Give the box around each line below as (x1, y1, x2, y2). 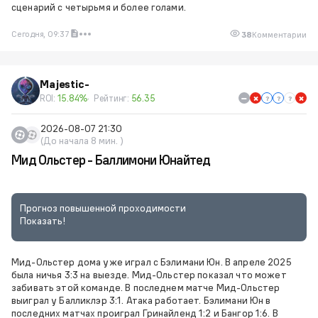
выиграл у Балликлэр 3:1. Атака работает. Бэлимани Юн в (11, 294, 271, 307)
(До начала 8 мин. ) (40, 134, 124, 147)
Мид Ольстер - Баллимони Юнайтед (11, 152, 211, 168)
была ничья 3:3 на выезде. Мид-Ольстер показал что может (11, 268, 287, 281)
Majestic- (40, 77, 89, 91)
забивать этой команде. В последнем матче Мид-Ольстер (11, 281, 280, 294)
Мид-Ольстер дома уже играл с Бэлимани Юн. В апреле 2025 (11, 256, 292, 268)
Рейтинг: (93, 92, 131, 104)
